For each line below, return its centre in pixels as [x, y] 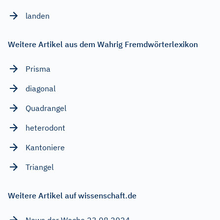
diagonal [41, 88]
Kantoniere [45, 147]
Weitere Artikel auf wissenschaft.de [72, 195]
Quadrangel [46, 108]
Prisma [38, 69]
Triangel [40, 167]
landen [38, 15]
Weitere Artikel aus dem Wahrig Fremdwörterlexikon [103, 44]
